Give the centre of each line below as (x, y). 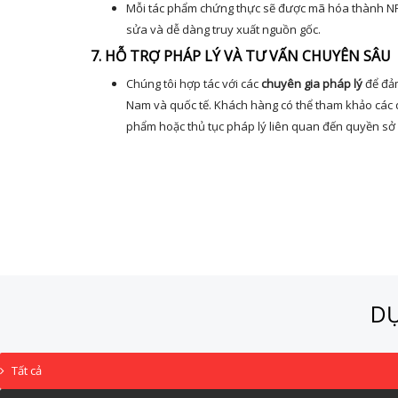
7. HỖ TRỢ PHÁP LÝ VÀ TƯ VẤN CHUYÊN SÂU (241, 56)
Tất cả (27, 370)
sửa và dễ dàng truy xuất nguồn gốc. (223, 29)
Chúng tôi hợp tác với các (194, 84)
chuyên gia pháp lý (312, 84)
